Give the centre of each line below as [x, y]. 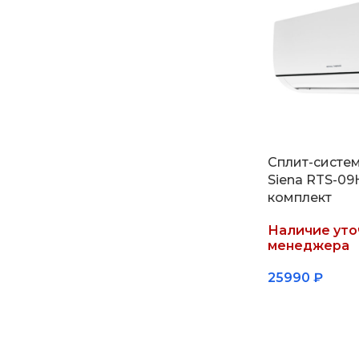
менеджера [308, 245]
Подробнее [310, 303]
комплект [299, 197]
